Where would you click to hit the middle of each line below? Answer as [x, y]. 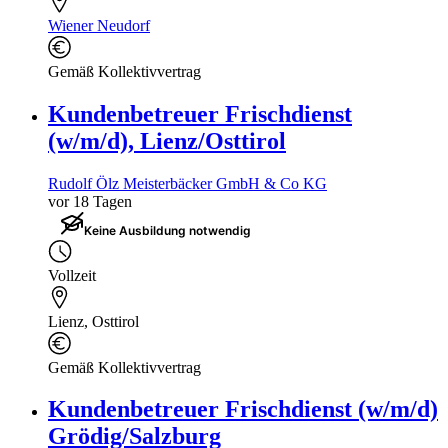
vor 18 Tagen [90, 201]
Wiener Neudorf [99, 25]
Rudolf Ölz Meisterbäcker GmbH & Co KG [187, 183]
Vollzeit [72, 275]
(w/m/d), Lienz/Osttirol [167, 140]
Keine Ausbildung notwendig [167, 230]
